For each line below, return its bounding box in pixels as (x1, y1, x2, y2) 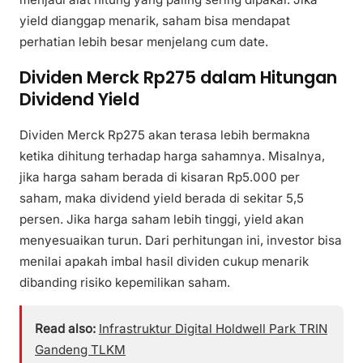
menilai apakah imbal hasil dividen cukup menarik (19, 253, 309, 269)
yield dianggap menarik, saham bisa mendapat (19, 12, 290, 28)
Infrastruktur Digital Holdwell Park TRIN (99, 320, 327, 336)
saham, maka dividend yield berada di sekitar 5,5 (19, 190, 304, 206)
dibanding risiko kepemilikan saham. (19, 274, 230, 290)
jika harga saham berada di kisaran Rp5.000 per (19, 169, 300, 185)
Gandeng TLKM (35, 341, 126, 357)
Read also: (35, 320, 96, 336)
